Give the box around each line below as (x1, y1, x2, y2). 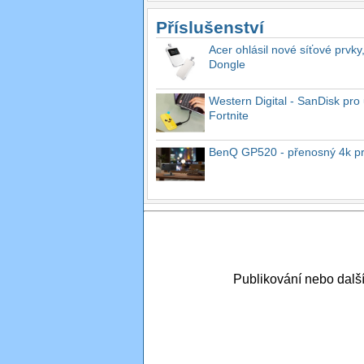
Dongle (209, 57, 245, 71)
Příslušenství (156, 17, 264, 37)
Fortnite (209, 108, 249, 122)
